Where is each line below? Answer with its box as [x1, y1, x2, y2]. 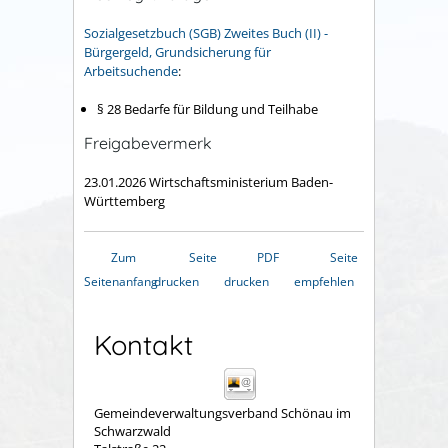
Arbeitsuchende [84, 61, 178, 80]
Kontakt [94, 327, 193, 362]
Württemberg [84, 191, 165, 210]
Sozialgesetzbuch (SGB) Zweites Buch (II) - [84, 23, 328, 42]
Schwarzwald [94, 421, 171, 440]
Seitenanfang [84, 272, 158, 290]
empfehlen [294, 272, 354, 290]
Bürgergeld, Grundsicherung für [84, 42, 271, 61]
